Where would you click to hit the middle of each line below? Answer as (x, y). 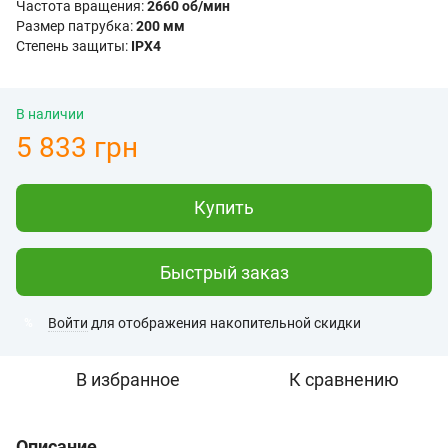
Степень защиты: (73, 46)
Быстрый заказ (224, 272)
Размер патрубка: (76, 26)
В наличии (50, 114)
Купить (224, 207)
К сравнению (344, 379)
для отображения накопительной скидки (224, 323)
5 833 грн (77, 147)
